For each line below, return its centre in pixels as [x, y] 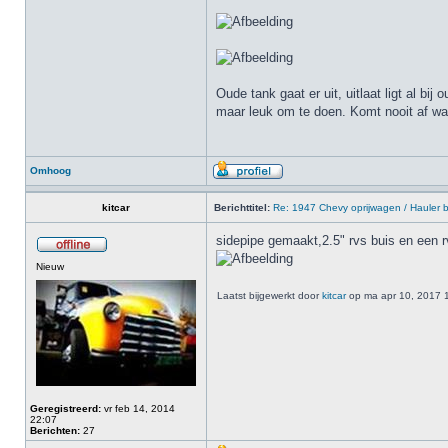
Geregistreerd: [65, 408]
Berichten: [55, 430]
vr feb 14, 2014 [138, 408]
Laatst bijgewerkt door [269, 295]
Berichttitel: [242, 207]
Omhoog [50, 170]
